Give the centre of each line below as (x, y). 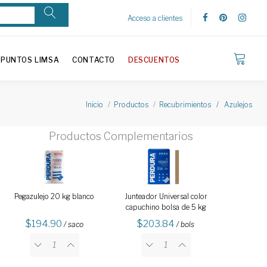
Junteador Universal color (166, 196)
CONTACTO (94, 60)
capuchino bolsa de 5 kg (166, 207)
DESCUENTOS (154, 60)
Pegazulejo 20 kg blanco (55, 196)
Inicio (94, 104)
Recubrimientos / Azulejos (206, 104)
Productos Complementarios (121, 136)
